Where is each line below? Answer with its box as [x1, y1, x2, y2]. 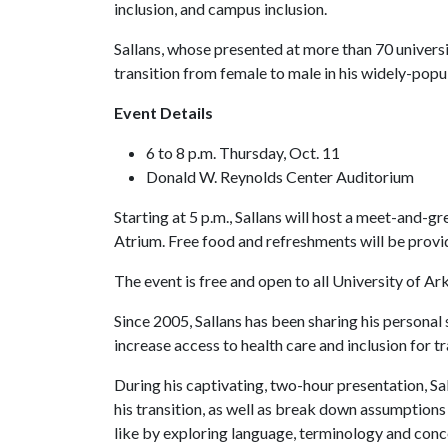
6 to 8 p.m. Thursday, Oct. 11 [146, 143, 340, 162]
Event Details [114, 103, 213, 122]
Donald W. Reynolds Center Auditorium [146, 167, 414, 186]
